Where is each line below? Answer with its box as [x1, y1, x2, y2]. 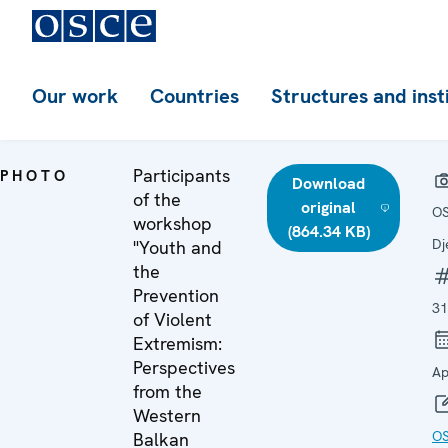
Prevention [133, 284, 219, 307]
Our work [32, 83, 118, 109]
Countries [150, 83, 239, 109]
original [301, 197, 357, 218]
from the [133, 380, 202, 403]
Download [292, 173, 366, 194]
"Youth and [133, 236, 222, 259]
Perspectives [133, 356, 235, 379]
